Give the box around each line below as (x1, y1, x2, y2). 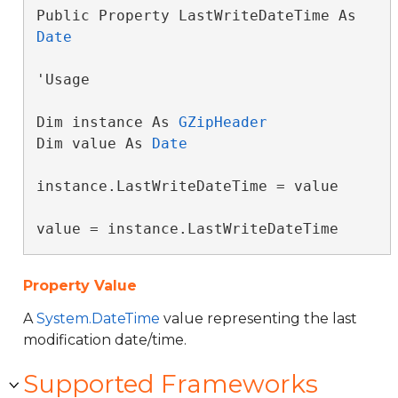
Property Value (23, 277, 137, 294)
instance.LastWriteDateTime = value (36, 178, 338, 195)
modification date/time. (23, 331, 187, 348)
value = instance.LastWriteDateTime (36, 220, 338, 237)
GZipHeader (178, 114, 267, 131)
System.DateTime (36, 310, 160, 327)
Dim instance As (36, 114, 179, 131)
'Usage (36, 71, 90, 88)
